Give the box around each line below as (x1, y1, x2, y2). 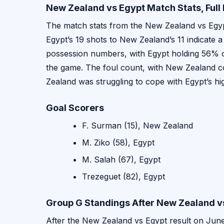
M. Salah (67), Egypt (82, 154, 160, 164)
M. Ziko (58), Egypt (82, 137, 154, 147)
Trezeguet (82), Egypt (82, 171, 165, 181)
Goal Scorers (46, 102, 104, 113)
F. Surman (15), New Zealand (82, 120, 193, 130)
